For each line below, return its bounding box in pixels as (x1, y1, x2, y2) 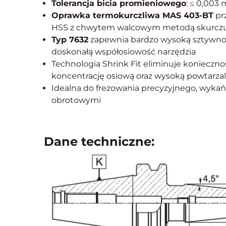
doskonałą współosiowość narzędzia (51, 47, 196, 56)
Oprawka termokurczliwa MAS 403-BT (51, 11, 213, 20)
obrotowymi (51, 95, 101, 105)
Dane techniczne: (44, 134, 154, 149)
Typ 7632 (51, 35, 88, 44)
